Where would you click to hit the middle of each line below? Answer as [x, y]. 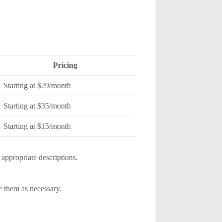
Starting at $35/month [37, 106]
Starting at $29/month [37, 86]
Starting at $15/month [37, 126]
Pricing [65, 65]
